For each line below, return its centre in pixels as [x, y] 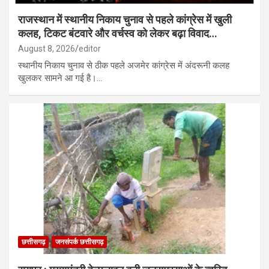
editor [90, 48]
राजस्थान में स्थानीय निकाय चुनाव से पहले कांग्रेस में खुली [125, 19]
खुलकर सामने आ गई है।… [60, 78]
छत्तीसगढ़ [33, 242]
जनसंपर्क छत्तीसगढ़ [79, 242]
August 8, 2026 [47, 48]
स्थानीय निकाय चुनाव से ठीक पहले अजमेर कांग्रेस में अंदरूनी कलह [124, 65]
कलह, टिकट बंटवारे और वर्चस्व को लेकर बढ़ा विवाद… [118, 33]
